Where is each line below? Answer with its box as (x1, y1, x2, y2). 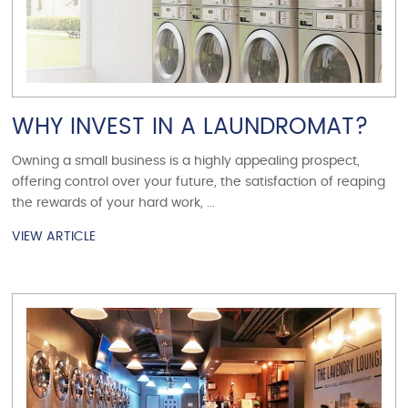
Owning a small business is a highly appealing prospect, (12, 155, 361, 168)
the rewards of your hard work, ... (12, 197, 216, 210)
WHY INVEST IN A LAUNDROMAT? (12, 116, 370, 139)
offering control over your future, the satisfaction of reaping (12, 176, 386, 189)
